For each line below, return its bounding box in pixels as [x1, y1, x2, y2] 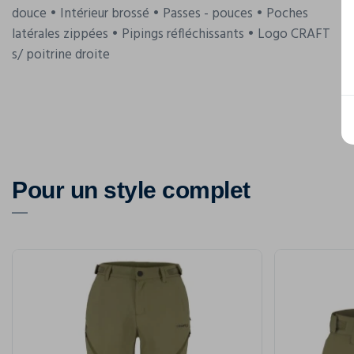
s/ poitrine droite [12, 44, 110, 66]
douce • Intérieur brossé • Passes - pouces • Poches [12, 3, 308, 24]
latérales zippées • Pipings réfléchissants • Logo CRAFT [12, 24, 330, 45]
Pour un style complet [12, 177, 250, 203]
